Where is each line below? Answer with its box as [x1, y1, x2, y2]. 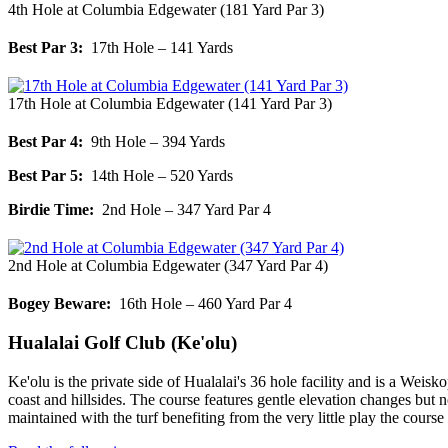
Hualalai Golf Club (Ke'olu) [8, 331, 237, 353]
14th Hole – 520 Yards [83, 167, 233, 185]
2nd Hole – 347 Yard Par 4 [94, 201, 271, 219]
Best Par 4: [8, 133, 83, 151]
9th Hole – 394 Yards [83, 133, 225, 151]
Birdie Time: [8, 201, 94, 219]
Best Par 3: [8, 39, 83, 57]
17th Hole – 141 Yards [83, 39, 233, 57]
